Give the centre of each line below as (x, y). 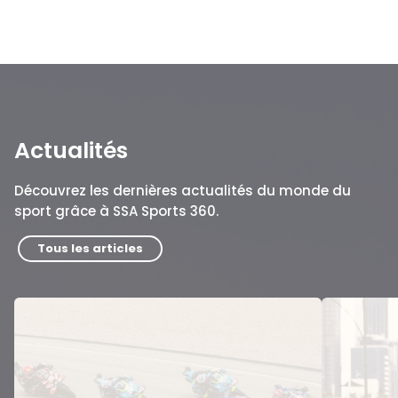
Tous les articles (90, 249)
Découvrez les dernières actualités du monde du (183, 191)
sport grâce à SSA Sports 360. (116, 211)
